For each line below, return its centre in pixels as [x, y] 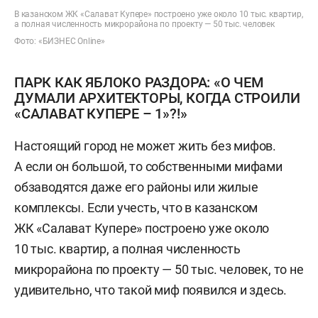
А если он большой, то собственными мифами [148, 166]
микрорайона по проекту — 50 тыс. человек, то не [159, 269]
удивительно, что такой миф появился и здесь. [151, 290]
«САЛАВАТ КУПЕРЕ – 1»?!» [101, 113]
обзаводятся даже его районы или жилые [136, 187]
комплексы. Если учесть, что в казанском [136, 207]
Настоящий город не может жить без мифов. [145, 146]
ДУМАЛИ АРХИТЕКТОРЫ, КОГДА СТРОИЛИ [157, 98]
